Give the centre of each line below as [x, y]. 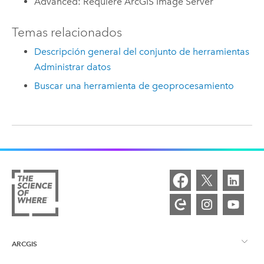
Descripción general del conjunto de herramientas [142, 51]
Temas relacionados [67, 33]
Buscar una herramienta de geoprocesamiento [134, 86]
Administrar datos [73, 67]
